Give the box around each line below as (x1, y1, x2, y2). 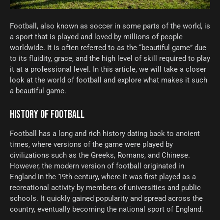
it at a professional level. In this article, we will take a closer (10, 65, 206, 74)
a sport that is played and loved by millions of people (10, 32, 183, 42)
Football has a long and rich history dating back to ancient (10, 129, 200, 138)
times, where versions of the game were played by (10, 140, 173, 149)
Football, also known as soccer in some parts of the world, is (10, 22, 210, 31)
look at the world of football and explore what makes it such (10, 76, 207, 85)
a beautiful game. (10, 86, 66, 96)
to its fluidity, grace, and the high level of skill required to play (10, 54, 210, 63)
